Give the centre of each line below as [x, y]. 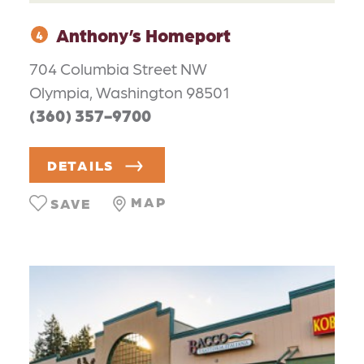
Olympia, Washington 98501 [130, 92]
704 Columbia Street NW [118, 69]
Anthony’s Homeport [143, 34]
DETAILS [81, 165]
